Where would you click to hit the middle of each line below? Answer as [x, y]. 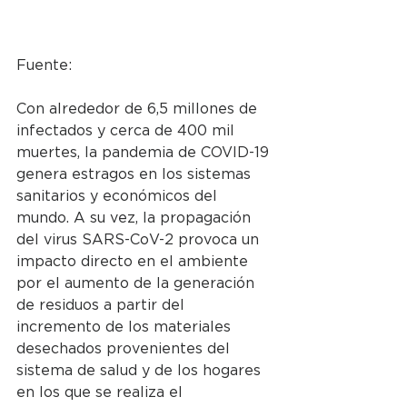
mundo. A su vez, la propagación [136, 218]
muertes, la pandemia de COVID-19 [145, 152]
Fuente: [46, 65]
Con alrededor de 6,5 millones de [139, 109]
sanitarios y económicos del [119, 196]
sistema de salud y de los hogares [141, 370]
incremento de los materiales [126, 327]
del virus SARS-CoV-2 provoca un [140, 239]
